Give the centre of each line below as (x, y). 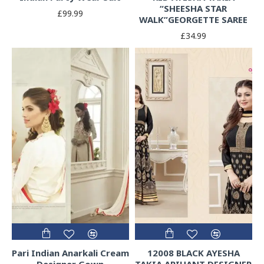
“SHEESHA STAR (194, 8)
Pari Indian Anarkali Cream (70, 253)
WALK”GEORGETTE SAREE (194, 19)
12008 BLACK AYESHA (193, 253)
